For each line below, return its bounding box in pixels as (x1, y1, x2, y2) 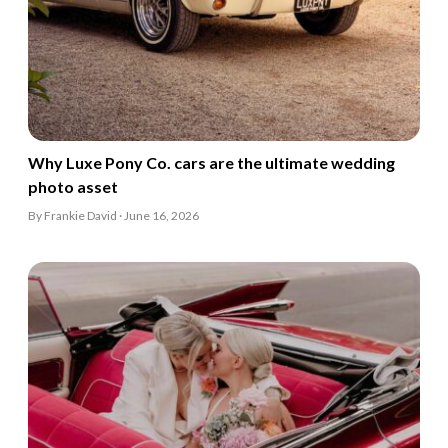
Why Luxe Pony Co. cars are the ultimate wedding (28, 153, 395, 173)
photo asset (28, 177, 118, 197)
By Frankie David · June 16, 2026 (28, 208, 199, 224)
